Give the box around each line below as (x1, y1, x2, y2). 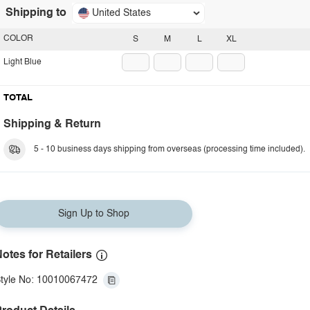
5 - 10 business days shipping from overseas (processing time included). (34, 145, 305, 154)
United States (92, 8, 151, 18)
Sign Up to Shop (57, 209, 129, 219)
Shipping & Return (3, 119, 101, 130)
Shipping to (6, 8, 66, 19)
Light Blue (3, 58, 42, 66)
